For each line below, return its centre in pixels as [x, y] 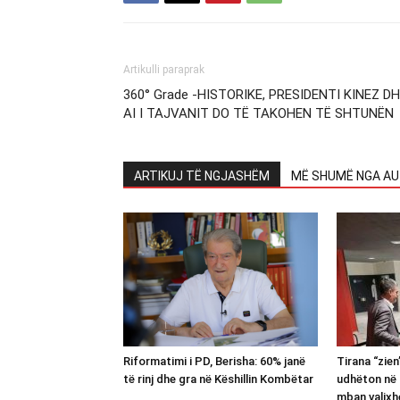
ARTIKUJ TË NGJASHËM [202, 175]
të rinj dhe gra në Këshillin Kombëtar [218, 379]
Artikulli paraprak [164, 69]
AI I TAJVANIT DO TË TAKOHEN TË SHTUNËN [258, 113]
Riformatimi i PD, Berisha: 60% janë [214, 361]
